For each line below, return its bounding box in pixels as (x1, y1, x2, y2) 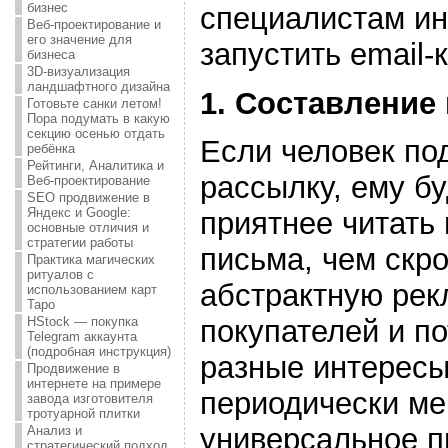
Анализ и (26, 423, 82, 438)
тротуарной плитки (26, 406, 140, 421)
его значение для (26, 32, 132, 47)
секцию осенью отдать (26, 126, 165, 141)
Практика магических (26, 252, 155, 267)
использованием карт (26, 282, 157, 297)
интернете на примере (26, 376, 161, 391)
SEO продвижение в (26, 190, 150, 205)
